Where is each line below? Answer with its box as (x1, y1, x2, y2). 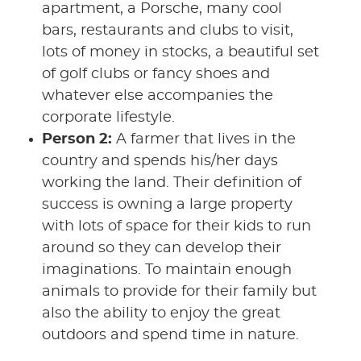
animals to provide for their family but (41, 284, 317, 299)
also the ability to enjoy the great (41, 305, 280, 321)
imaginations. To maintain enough (41, 262, 292, 277)
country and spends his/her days (41, 153, 278, 168)
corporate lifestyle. (41, 110, 175, 125)
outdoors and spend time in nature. (41, 327, 299, 342)
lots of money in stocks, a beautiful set (41, 44, 319, 60)
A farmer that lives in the (115, 131, 296, 147)
